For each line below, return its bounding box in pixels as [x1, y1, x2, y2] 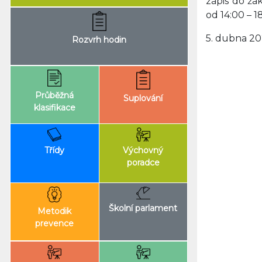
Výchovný [123, 145, 164, 156]
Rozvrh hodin [72, 34, 126, 45]
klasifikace [33, 102, 75, 113]
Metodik [37, 206, 72, 217]
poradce [126, 157, 160, 168]
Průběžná [35, 89, 74, 101]
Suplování [123, 92, 163, 104]
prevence [35, 218, 74, 229]
